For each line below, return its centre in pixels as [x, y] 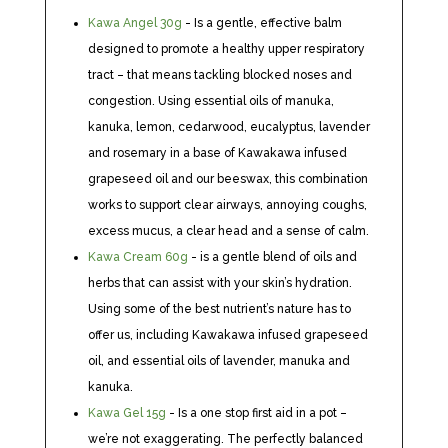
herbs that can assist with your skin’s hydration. [219, 283]
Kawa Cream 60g [137, 257]
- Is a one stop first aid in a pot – [256, 413]
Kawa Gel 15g [126, 413]
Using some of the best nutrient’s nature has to [219, 309]
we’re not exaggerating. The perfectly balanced [225, 439]
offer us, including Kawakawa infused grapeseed [227, 335]
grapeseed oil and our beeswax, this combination [227, 179]
